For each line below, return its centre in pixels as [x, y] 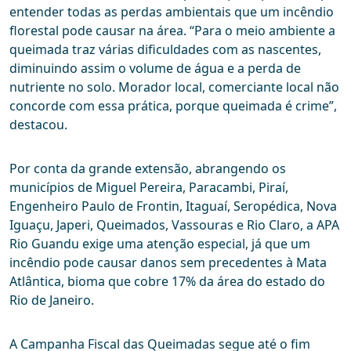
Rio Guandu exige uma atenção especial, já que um [160, 244]
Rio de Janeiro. [52, 300]
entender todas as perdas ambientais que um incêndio [172, 12]
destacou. [38, 125]
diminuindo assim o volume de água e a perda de [155, 69]
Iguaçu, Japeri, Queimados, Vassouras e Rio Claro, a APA [174, 225]
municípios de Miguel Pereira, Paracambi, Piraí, [149, 188]
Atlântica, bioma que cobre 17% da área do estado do [167, 282]
